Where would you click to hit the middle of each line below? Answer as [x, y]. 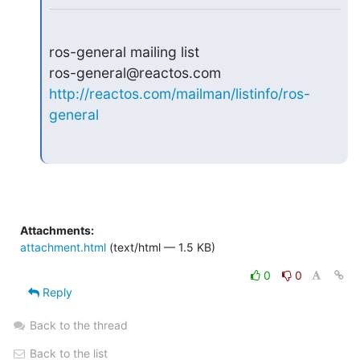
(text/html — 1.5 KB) [161, 247]
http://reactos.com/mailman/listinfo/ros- [179, 93]
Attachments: [57, 231]
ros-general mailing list [124, 51]
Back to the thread [79, 325]
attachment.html [63, 247]
